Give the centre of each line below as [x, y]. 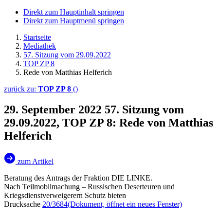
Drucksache [23, 204]
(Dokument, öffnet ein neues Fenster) [125, 204]
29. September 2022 [54, 109]
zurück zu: [21, 89]
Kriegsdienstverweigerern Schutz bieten [65, 195]
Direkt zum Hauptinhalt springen [74, 12]
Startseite [37, 37]
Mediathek [40, 46]
